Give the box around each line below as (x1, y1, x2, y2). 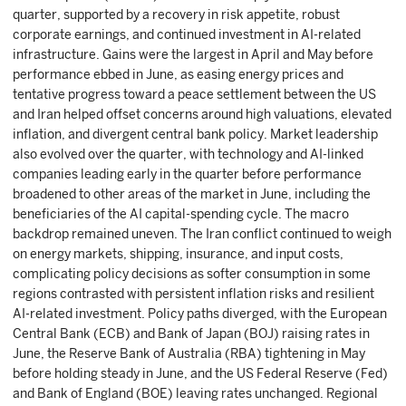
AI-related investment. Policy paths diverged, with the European (13, 306, 387, 321)
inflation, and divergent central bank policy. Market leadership (13, 127, 378, 141)
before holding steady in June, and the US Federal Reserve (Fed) (13, 366, 388, 381)
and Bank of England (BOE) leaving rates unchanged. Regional (13, 386, 378, 401)
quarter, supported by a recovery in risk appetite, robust (13, 7, 340, 22)
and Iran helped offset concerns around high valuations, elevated (13, 107, 391, 121)
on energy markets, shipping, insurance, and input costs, (13, 246, 343, 261)
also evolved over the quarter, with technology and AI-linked (13, 147, 363, 161)
